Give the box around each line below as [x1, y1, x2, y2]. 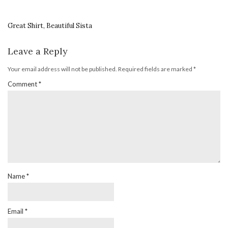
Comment [8, 79, 39, 88]
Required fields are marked [118, 65, 193, 73]
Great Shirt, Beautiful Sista [8, 21, 92, 30]
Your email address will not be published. [8, 65, 117, 73]
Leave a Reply [8, 45, 68, 57]
